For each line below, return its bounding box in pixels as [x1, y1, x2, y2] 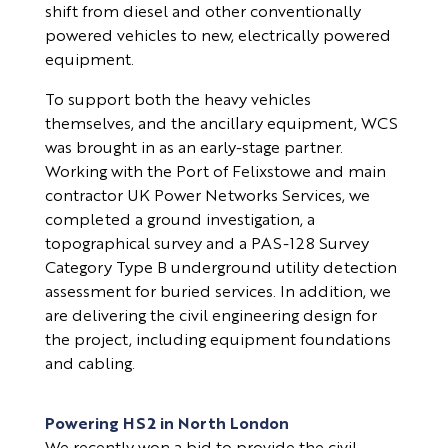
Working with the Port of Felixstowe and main [44, 160, 386, 182]
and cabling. [44, 352, 135, 374]
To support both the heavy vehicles [44, 88, 311, 110]
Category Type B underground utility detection [44, 256, 397, 278]
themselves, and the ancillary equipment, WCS [44, 112, 398, 134]
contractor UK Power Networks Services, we [44, 184, 370, 206]
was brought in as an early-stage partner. [44, 136, 343, 158]
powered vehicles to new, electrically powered [44, 24, 391, 46]
